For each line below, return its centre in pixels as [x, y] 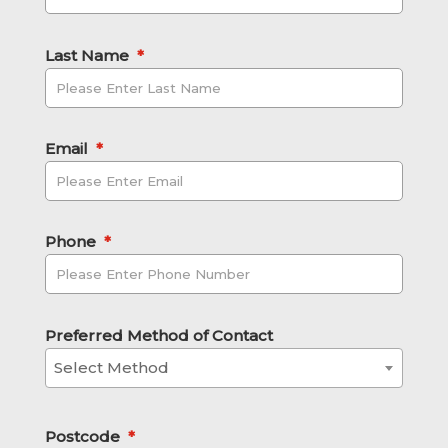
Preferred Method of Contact [159, 335]
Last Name [87, 55]
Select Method [111, 367]
